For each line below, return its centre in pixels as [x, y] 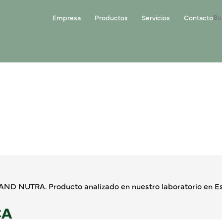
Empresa [67, 17]
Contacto [198, 17]
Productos [111, 17]
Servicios [156, 17]
